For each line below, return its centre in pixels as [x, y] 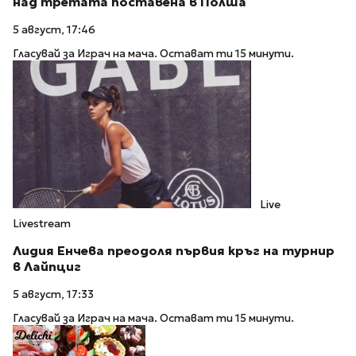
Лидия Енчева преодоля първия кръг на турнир [174, 251]
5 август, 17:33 [53, 294]
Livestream [42, 224]
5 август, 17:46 [54, 29]
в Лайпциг [47, 267]
